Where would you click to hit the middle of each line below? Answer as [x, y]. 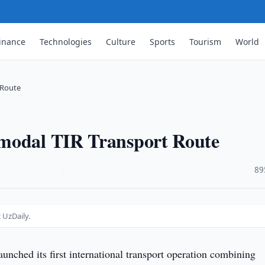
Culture [121, 41]
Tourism [206, 41]
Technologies [66, 41]
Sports [163, 41]
